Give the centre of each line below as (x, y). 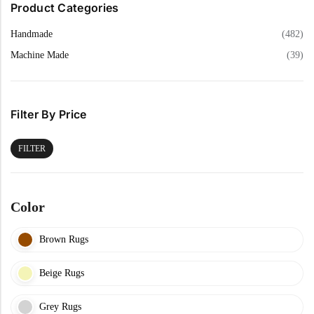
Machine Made (40, 55)
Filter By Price (49, 114)
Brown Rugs (64, 239)
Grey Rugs (60, 306)
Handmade (32, 34)
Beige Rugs (62, 273)
